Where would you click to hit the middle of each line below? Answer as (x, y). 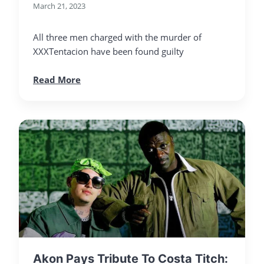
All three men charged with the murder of (117, 37)
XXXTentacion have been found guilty (108, 52)
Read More (57, 79)
